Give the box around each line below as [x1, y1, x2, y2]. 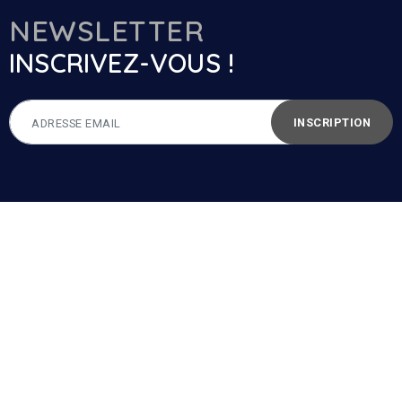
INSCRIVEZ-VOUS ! [9, 47, 235, 80]
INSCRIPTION [293, 115, 371, 129]
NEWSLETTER [9, 13, 204, 49]
